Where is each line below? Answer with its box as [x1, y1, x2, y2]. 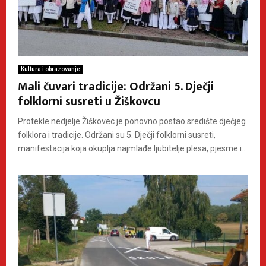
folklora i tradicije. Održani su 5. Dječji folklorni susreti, [18, 129, 216, 140]
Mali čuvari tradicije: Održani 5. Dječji [18, 76, 214, 97]
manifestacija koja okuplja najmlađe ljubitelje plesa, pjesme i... [18, 143, 247, 153]
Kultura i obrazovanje [21, 65, 80, 72]
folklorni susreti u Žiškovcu [18, 91, 160, 112]
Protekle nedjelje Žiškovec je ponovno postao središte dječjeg [18, 116, 246, 126]
